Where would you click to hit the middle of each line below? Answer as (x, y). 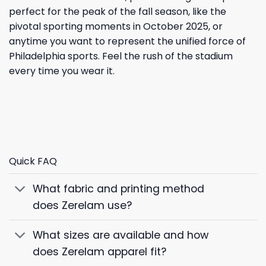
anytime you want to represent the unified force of (127, 42)
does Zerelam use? (83, 205)
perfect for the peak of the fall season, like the (118, 12)
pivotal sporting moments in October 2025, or (116, 27)
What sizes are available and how (121, 235)
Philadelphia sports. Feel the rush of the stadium (121, 56)
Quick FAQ (33, 161)
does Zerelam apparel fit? (100, 251)
